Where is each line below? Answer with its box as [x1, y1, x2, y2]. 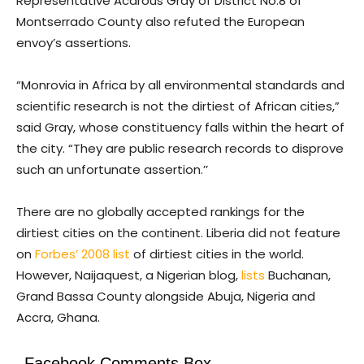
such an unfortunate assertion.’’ [16, 160, 208, 178]
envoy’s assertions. [16, 33, 134, 51]
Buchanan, [265, 266, 331, 284]
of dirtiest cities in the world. [130, 245, 304, 262]
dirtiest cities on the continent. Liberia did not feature [16, 223, 340, 241]
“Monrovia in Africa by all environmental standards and [16, 76, 344, 93]
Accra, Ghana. [16, 308, 100, 326]
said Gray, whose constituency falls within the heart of [16, 118, 344, 136]
